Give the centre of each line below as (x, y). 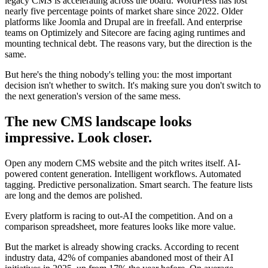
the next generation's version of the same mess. (93, 96)
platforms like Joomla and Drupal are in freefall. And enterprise (124, 22)
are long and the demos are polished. (74, 195)
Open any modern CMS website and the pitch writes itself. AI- (123, 163)
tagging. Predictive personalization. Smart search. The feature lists (129, 184)
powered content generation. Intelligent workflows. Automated (123, 173)
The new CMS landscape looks (98, 122)
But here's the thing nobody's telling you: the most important (118, 75)
